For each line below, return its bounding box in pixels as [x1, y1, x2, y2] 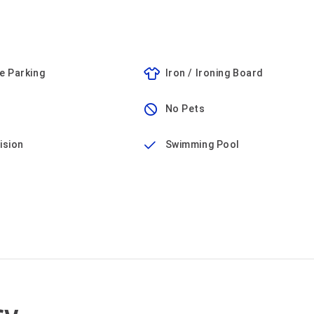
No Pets [165, 103, 205, 114]
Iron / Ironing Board [165, 67, 264, 78]
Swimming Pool [165, 139, 240, 150]
